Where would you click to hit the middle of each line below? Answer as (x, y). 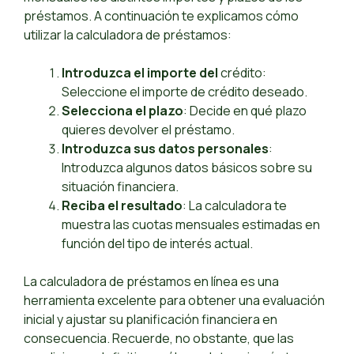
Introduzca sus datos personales (165, 149)
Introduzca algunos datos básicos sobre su (187, 168)
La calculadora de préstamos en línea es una (151, 282)
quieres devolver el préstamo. (148, 130)
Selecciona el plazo (122, 111)
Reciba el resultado (122, 206)
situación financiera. (120, 187)
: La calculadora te (235, 206)
